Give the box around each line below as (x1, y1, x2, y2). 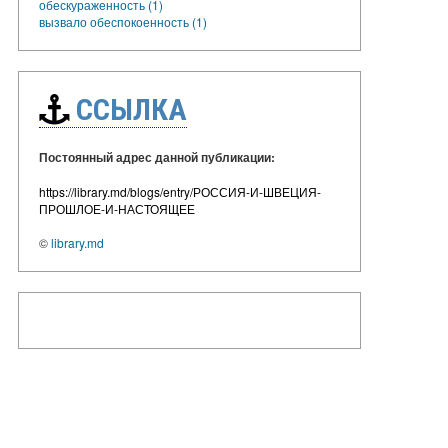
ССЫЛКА (69, 91, 187, 127)
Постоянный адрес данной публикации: (39, 147, 275, 166)
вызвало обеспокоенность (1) (39, 12, 207, 30)
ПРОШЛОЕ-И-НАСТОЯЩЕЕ (39, 199, 195, 217)
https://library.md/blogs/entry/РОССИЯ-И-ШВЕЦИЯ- (39, 182, 321, 200)
